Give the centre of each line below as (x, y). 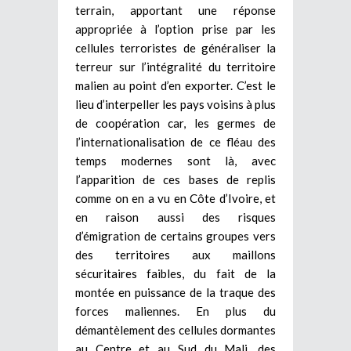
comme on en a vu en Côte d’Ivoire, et (175, 198)
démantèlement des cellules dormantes (175, 329)
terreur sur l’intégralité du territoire (175, 66)
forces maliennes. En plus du (175, 311)
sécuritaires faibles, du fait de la (175, 273)
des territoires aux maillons (175, 254)
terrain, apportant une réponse (175, 10)
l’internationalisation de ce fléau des (175, 141)
